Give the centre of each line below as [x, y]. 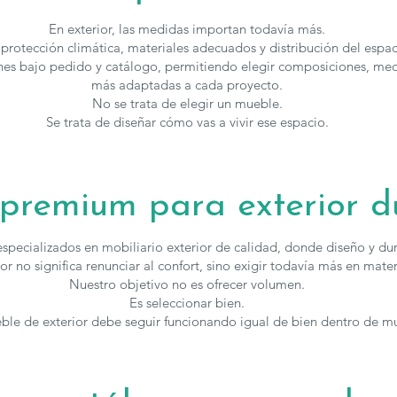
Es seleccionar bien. [187, 303]
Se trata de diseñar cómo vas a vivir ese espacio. [187, 122]
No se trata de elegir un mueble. [187, 104]
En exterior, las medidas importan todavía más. [187, 29]
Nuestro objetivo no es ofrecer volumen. [187, 284]
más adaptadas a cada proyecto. [187, 85]
